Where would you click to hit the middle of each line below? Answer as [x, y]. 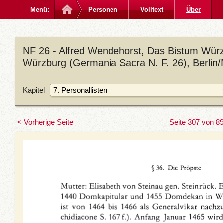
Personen [103, 10]
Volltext [152, 10]
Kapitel [34, 90]
